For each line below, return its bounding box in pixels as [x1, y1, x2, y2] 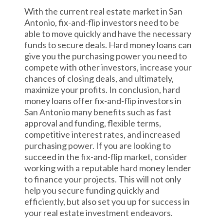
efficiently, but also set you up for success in [24, 196, 190, 207]
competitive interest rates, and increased [24, 129, 180, 140]
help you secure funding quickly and [24, 185, 159, 196]
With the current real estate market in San [24, 6, 182, 17]
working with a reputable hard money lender [24, 163, 191, 173]
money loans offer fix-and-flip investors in [24, 95, 182, 106]
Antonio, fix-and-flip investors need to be [24, 17, 179, 28]
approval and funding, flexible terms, [24, 118, 161, 128]
